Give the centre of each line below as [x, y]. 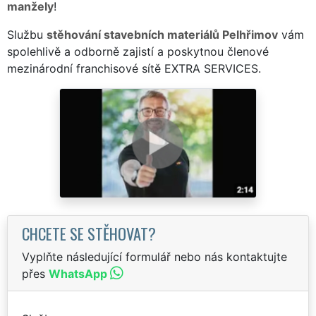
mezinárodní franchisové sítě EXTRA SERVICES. [134, 68]
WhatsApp [78, 273]
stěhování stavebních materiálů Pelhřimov [162, 34]
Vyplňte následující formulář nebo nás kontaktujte [154, 256]
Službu [27, 34]
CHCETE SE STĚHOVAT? [89, 233]
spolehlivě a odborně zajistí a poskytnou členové [138, 51]
